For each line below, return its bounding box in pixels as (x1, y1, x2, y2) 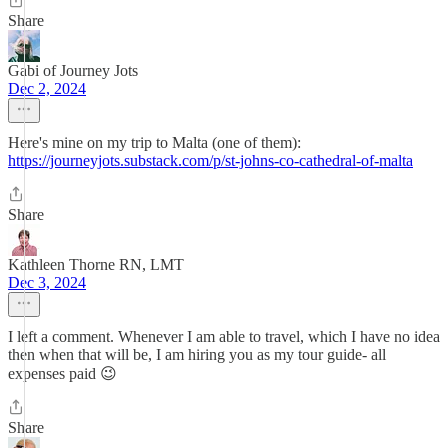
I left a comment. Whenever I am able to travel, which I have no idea (8, 328, 440, 345)
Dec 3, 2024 (8, 274, 86, 291)
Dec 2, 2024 (8, 80, 86, 97)
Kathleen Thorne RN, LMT (8, 256, 184, 273)
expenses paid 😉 (8, 365, 117, 382)
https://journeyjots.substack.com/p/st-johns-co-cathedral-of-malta (8, 152, 413, 169)
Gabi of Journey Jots (8, 62, 138, 79)
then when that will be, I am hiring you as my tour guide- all (8, 346, 386, 363)
